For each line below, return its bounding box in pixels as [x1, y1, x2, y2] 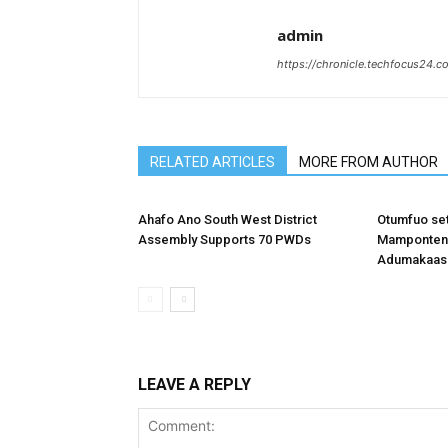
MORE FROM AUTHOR [299, 154, 438, 170]
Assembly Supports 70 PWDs [138, 232, 311, 247]
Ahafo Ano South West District [138, 212, 317, 227]
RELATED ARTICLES [150, 154, 275, 170]
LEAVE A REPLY [138, 375, 251, 394]
